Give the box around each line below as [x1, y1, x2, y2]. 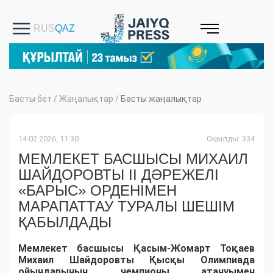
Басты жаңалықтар [121, 94, 202, 104]
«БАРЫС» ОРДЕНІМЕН [18, 182, 177, 199]
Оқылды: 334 [207, 134, 255, 144]
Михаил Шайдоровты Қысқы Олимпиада [18, 254, 255, 266]
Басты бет [9, 94, 52, 104]
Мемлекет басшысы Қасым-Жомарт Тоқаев [18, 243, 255, 255]
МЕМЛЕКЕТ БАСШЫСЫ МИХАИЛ [18, 151, 248, 168]
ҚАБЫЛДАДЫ [18, 214, 112, 231]
